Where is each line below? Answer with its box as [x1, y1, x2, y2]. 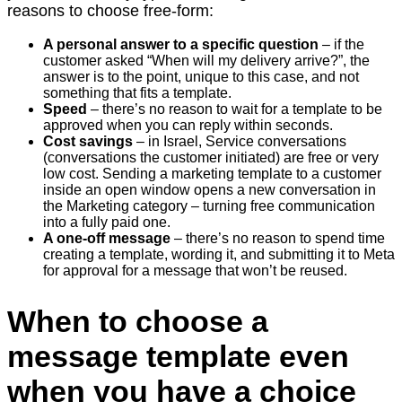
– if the [319, 37, 364, 53]
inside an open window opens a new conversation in [43, 182, 376, 198]
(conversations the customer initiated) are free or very [43, 150, 379, 166]
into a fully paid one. [43, 214, 170, 231]
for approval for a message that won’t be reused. [43, 263, 347, 279]
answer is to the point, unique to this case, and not [43, 69, 359, 85]
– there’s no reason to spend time [170, 231, 385, 247]
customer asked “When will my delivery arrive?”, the [43, 53, 370, 69]
